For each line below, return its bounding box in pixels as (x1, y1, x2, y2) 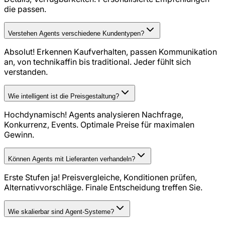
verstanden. (4, 67, 48, 77)
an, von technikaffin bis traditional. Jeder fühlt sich (4, 57, 191, 67)
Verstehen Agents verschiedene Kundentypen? (8, 30, 144, 38)
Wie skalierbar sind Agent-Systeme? (8, 208, 114, 216)
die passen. (4, 4, 46, 15)
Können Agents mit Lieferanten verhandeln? (8, 155, 135, 163)
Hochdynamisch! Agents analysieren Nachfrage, (4, 109, 183, 120)
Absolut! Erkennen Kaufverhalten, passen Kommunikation (4, 47, 217, 57)
